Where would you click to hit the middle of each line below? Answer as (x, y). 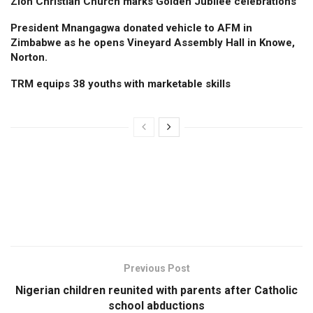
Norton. (29, 57)
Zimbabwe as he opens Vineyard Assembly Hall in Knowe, (153, 42)
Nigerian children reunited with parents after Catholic (156, 290)
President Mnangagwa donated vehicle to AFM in (131, 28)
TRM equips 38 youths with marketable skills (121, 83)
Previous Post (156, 268)
